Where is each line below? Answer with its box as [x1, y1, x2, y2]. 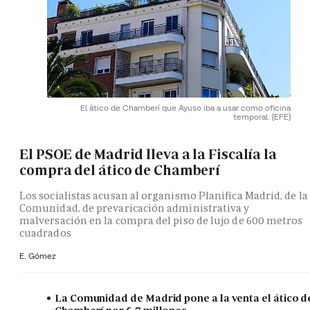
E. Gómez [19, 250, 56, 262]
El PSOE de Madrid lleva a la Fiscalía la [19, 145, 277, 163]
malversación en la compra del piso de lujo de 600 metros [19, 214, 303, 228]
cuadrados [19, 226, 71, 240]
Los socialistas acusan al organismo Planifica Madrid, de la [19, 189, 308, 203]
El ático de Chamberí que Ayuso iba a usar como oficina [80, 102, 291, 113]
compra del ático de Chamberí [19, 161, 221, 179]
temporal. [233, 111, 272, 122]
